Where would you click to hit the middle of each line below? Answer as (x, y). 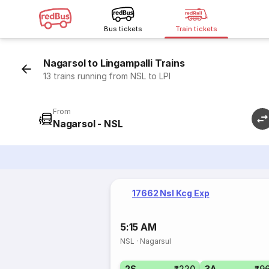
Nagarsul (156, 241)
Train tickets (196, 29)
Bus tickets (123, 29)
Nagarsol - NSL (88, 124)
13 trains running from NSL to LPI (107, 76)
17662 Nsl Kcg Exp (171, 193)
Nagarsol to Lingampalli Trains (114, 63)
